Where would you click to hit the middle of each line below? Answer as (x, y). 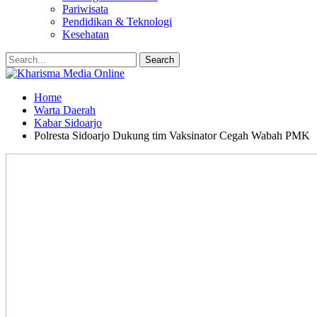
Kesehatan (86, 34)
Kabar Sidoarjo (68, 123)
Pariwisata (85, 9)
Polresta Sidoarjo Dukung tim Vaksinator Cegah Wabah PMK (172, 136)
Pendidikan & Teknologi (117, 22)
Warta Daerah (65, 110)
